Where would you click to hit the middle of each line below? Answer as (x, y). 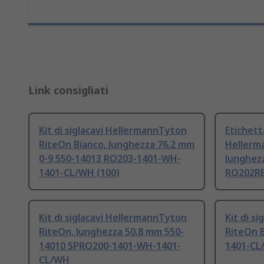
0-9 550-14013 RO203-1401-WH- (110, 159)
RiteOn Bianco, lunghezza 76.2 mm (117, 145)
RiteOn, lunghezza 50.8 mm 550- (111, 232)
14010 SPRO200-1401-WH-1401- (110, 246)
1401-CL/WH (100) (79, 173)
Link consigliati (68, 90)
